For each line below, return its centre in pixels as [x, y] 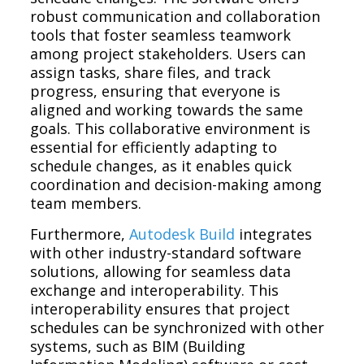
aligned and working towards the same [167, 109]
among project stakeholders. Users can [168, 53]
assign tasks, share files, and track [151, 72]
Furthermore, [80, 234]
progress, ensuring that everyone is [156, 91]
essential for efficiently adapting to [154, 147]
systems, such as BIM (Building [138, 346]
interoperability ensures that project [160, 308]
